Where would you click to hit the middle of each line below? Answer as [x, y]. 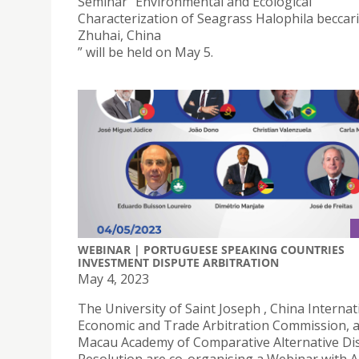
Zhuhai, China [119, 35]
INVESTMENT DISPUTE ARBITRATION [178, 263]
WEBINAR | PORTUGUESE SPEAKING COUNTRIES [211, 250]
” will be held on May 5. [145, 52]
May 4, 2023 [113, 279]
